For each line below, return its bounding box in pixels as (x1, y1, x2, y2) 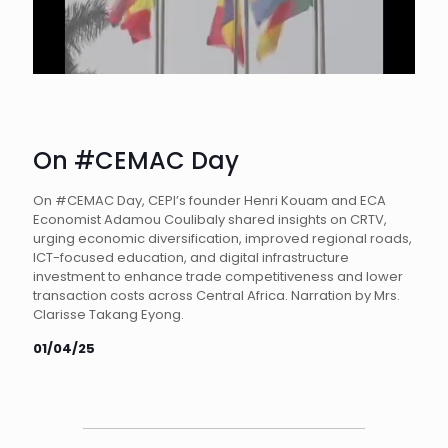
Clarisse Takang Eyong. (33, 305, 184, 324)
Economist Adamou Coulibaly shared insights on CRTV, (33, 210, 387, 229)
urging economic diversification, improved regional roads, (33, 229, 412, 248)
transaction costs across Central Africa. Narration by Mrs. (33, 286, 400, 305)
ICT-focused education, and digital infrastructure (33, 248, 349, 267)
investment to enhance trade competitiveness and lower (33, 267, 403, 286)
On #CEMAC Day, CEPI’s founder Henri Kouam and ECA (33, 191, 386, 210)
